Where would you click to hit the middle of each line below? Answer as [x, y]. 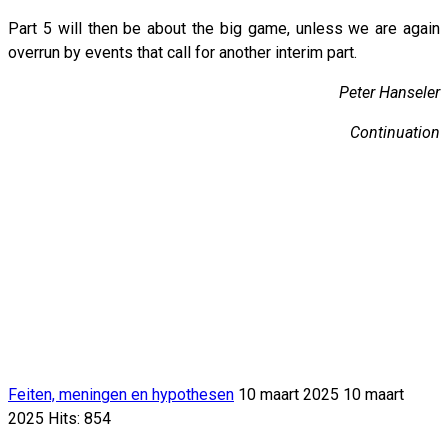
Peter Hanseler [389, 92]
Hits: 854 [79, 418]
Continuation [395, 132]
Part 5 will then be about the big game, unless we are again [224, 28]
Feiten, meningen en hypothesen [121, 394]
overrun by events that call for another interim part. [182, 52]
